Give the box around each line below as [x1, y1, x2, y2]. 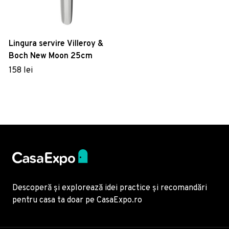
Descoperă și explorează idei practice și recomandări [12, 182, 207, 193]
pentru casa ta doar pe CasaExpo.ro [12, 195, 142, 205]
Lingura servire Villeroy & [9, 39, 103, 50]
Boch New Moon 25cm [9, 51, 93, 62]
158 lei [9, 65, 33, 76]
